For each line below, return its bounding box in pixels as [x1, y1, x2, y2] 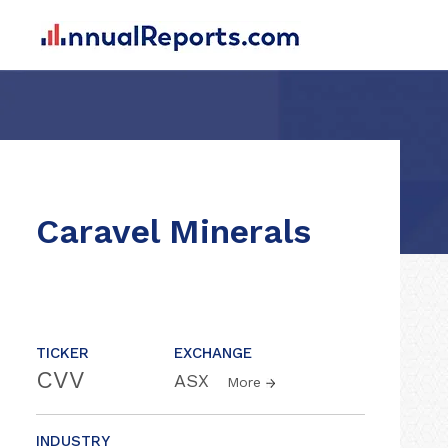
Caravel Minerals [36, 211, 311, 251]
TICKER [36, 344, 89, 362]
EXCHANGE [174, 344, 252, 362]
